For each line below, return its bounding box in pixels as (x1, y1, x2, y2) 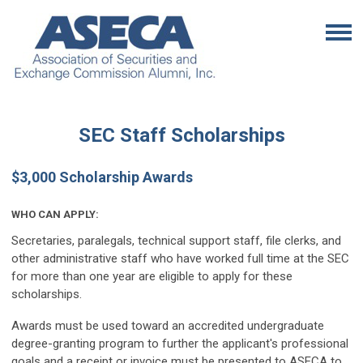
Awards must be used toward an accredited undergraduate (11, 318, 324, 333)
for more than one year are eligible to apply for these (11, 269, 293, 284)
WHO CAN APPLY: (11, 208, 99, 220)
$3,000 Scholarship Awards (11, 169, 193, 186)
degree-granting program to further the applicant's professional (11, 336, 348, 351)
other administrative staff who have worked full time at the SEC (11, 251, 349, 266)
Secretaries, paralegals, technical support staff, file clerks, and (11, 233, 341, 248)
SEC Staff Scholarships (78, 124, 285, 147)
